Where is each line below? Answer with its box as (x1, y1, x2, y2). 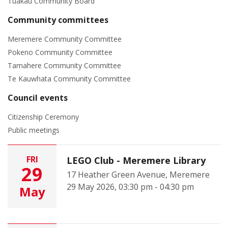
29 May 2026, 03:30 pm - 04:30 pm (67, 181, 194, 192)
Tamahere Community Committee (8, 61, 121, 70)
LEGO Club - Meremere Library (67, 154, 206, 166)
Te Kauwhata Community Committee (8, 74, 131, 83)
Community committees (8, 14, 108, 25)
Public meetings (8, 125, 60, 135)
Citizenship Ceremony (8, 112, 79, 122)
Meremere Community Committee (8, 34, 122, 44)
